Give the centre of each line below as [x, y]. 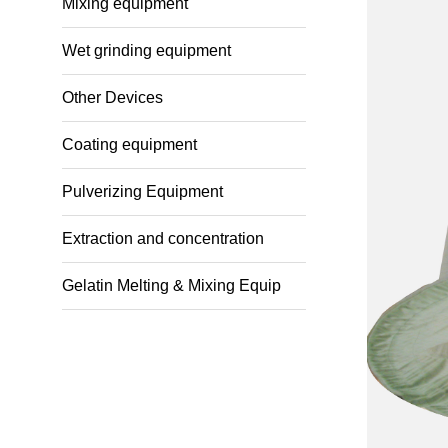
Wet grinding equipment [146, 50]
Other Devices [112, 97]
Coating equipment [129, 144]
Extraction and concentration [163, 238]
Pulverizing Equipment [142, 191]
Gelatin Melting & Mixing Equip [171, 285]
